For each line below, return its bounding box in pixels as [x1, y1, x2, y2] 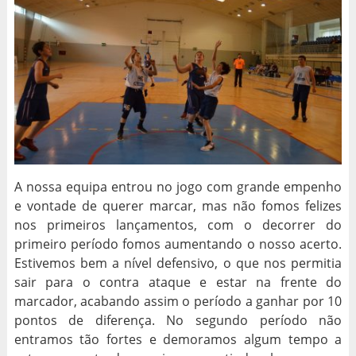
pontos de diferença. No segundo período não [14, 311, 342, 330]
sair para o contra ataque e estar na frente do [14, 273, 342, 292]
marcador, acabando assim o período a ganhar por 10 [14, 292, 342, 311]
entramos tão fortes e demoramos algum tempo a [14, 331, 342, 349]
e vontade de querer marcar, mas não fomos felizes [14, 197, 342, 215]
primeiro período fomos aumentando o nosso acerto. [14, 235, 342, 253]
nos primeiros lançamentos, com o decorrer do [14, 216, 342, 234]
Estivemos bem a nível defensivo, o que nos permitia [14, 254, 342, 273]
